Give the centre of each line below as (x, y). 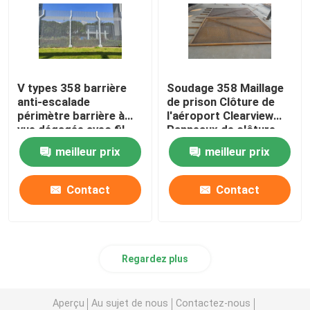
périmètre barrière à (71, 115)
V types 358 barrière (72, 88)
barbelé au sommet (69, 143)
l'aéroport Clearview (220, 115)
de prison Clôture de (221, 101)
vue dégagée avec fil (71, 129)
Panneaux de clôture (221, 129)
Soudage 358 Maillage (226, 88)
